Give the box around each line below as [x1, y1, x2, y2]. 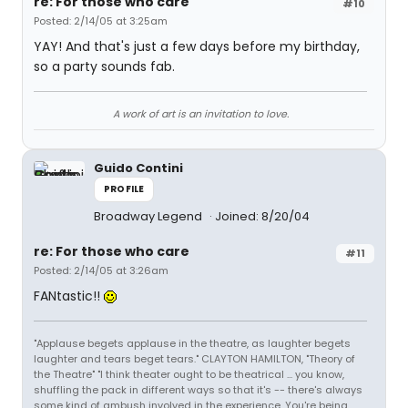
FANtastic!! [34, 287, 104, 305]
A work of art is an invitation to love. [112, 107, 289, 121]
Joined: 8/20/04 [215, 208, 310, 225]
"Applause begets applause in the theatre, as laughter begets [34, 336, 351, 351]
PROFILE [104, 182, 145, 196]
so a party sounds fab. [34, 57, 175, 76]
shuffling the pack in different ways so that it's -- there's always [34, 382, 362, 397]
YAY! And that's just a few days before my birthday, [34, 37, 360, 56]
